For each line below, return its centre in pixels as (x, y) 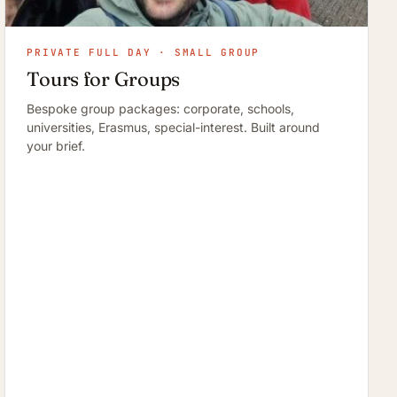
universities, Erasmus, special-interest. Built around (174, 128)
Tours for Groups (104, 79)
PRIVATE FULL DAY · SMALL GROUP (144, 53)
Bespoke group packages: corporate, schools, (161, 109)
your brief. (56, 146)
